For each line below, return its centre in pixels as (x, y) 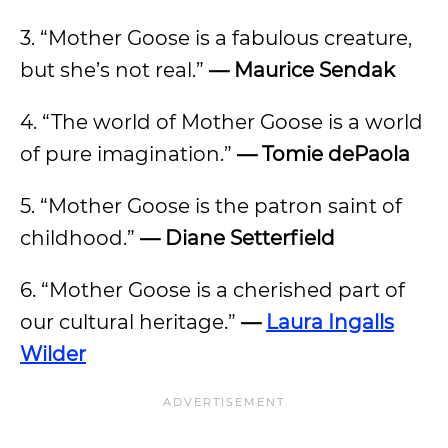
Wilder (53, 354)
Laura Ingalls (330, 322)
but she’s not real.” (114, 70)
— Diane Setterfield (237, 238)
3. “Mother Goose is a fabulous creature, (216, 38)
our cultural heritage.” (130, 322)
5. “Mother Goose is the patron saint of (211, 206)
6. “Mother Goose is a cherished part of (212, 290)
